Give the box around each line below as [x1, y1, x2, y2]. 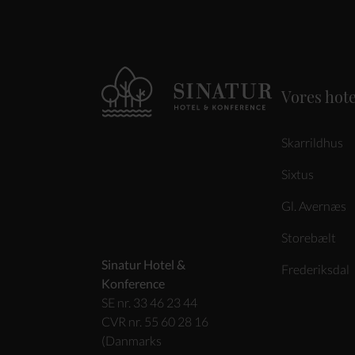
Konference [101, 276, 165, 291]
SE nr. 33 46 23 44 [101, 295, 197, 310]
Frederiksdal [281, 261, 350, 277]
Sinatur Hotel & [101, 257, 185, 272]
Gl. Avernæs [281, 198, 347, 213]
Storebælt [281, 230, 337, 245]
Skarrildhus [281, 135, 344, 150]
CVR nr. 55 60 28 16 [101, 314, 208, 329]
